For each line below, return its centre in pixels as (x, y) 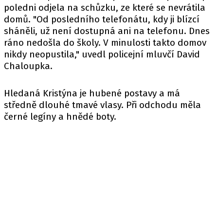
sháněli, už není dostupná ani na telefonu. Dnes (107, 31)
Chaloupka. (29, 66)
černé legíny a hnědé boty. (61, 117)
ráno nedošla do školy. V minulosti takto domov (105, 43)
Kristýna (60, 93)
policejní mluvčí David (153, 54)
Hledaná (23, 93)
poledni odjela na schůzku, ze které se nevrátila (105, 8)
